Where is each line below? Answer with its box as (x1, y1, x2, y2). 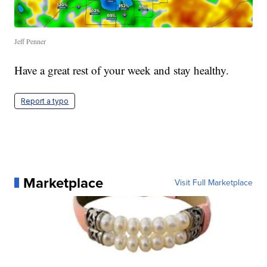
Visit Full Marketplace (174, 176, 253, 189)
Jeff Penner (14, 36, 46, 46)
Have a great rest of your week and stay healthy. (14, 62, 229, 77)
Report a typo (21, 96, 69, 105)
